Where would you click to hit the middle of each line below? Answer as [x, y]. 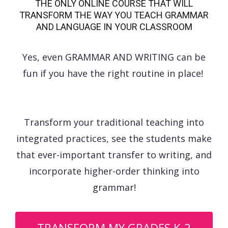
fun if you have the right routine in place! [114, 73]
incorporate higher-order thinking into [114, 171]
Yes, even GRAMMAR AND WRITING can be [114, 57]
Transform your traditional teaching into [114, 122]
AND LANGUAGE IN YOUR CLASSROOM [114, 26]
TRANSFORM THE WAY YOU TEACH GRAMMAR [114, 15]
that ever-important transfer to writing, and [114, 154]
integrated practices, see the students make [114, 138]
